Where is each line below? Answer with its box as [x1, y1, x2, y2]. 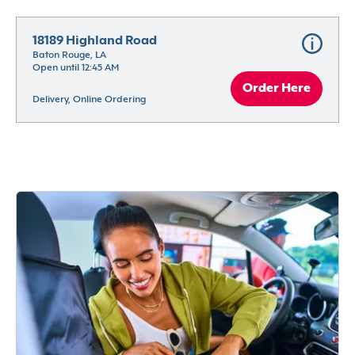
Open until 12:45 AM [32, 63, 119, 74]
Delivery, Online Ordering [32, 95, 146, 105]
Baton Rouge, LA [32, 51, 106, 61]
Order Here [242, 82, 311, 96]
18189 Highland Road [32, 35, 157, 48]
